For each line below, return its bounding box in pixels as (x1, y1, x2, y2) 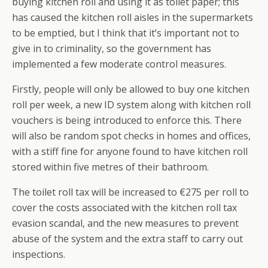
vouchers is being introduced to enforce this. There (12, 114, 242, 127)
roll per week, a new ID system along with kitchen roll (12, 98, 251, 111)
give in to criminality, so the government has (12, 42, 211, 55)
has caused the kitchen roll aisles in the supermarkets (12, 11, 253, 24)
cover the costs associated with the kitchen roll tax (12, 201, 237, 214)
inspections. (12, 248, 65, 261)
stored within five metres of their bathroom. (12, 160, 209, 173)
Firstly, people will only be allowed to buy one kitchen (12, 83, 249, 96)
